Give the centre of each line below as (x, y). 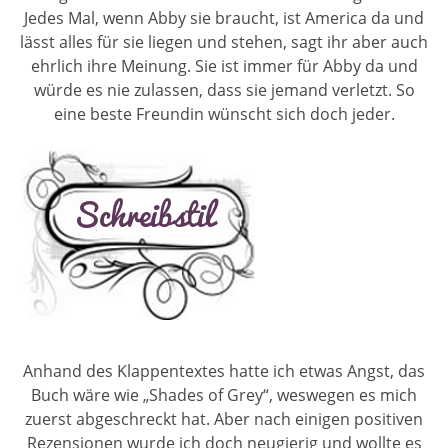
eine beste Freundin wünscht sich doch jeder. (224, 113)
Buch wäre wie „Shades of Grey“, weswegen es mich (224, 394)
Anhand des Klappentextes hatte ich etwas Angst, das (224, 370)
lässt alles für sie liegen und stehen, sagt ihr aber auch (224, 41)
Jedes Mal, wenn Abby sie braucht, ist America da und (224, 17)
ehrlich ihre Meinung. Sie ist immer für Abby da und (224, 65)
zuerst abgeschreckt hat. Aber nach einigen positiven (224, 418)
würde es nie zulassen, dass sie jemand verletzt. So (224, 89)
